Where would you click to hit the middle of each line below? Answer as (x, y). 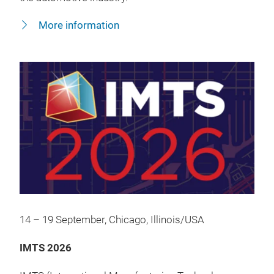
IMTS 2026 (46, 248)
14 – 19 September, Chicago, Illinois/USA (112, 220)
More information (78, 25)
